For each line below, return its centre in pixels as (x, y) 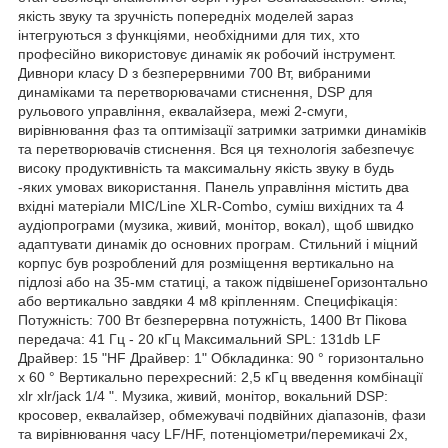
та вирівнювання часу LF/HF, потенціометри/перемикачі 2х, (213, 433)
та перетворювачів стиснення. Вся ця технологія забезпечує (216, 148)
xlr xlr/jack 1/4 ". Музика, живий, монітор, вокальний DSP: (203, 395)
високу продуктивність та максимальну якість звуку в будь (206, 167)
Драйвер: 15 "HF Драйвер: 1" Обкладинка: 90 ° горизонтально (221, 357)
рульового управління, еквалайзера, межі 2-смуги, (183, 110)
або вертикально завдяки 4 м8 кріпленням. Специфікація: (208, 300)
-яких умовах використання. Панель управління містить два (213, 186)
